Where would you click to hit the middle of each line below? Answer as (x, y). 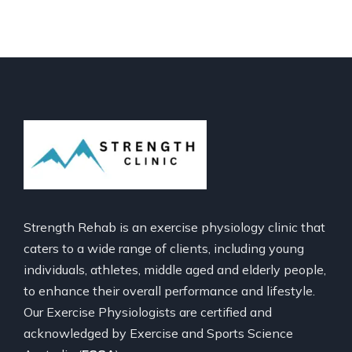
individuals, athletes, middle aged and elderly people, (175, 269)
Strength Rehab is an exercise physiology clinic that (174, 227)
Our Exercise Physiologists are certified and (148, 312)
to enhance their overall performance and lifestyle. (169, 290)
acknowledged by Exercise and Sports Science (158, 333)
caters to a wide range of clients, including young (164, 248)
